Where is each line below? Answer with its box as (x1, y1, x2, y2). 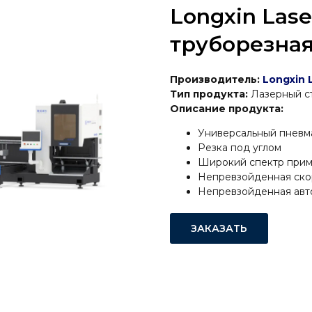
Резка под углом (198, 141, 281, 154)
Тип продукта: (170, 88, 248, 100)
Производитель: (170, 73, 263, 86)
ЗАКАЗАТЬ (191, 221, 247, 235)
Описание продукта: (170, 102, 283, 115)
